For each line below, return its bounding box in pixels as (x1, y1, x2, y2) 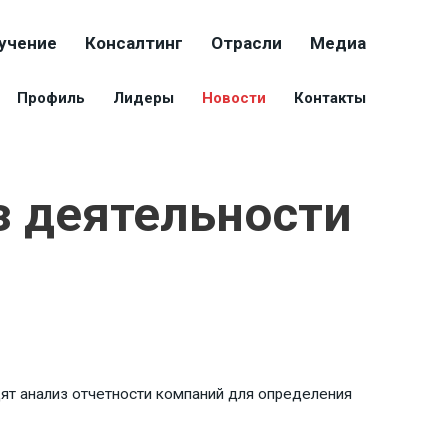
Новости (202, 89, 266, 107)
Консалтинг (85, 33, 183, 53)
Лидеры (113, 89, 174, 107)
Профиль (17, 89, 85, 107)
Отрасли (211, 33, 282, 53)
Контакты (294, 89, 366, 107)
